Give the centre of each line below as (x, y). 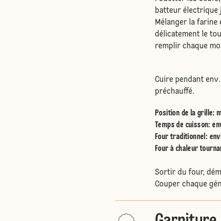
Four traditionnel (180, 137)
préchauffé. (175, 92)
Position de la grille (184, 113)
